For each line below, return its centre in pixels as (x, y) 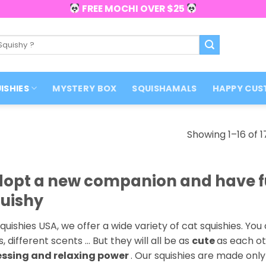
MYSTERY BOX (85, 88)
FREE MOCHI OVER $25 (133, 9)
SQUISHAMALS (164, 88)
